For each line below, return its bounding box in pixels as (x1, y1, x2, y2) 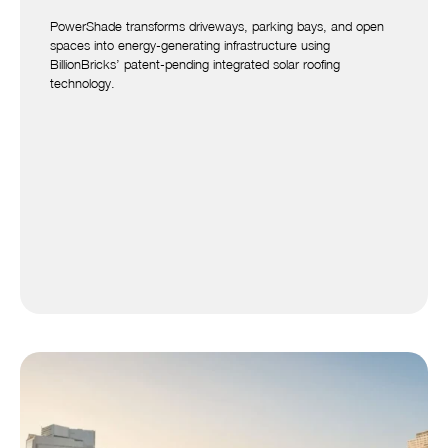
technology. (50, 74, 115, 91)
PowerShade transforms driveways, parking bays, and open (50, 17, 384, 34)
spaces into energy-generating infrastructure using (50, 36, 330, 53)
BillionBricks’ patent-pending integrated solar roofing (50, 55, 340, 72)
